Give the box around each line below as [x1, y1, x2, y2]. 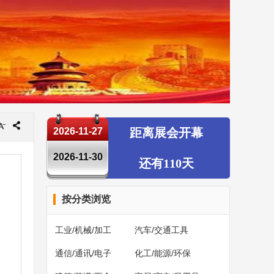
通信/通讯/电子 [55, 248, 111, 258]
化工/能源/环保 [135, 248, 191, 258]
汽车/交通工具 [135, 225, 188, 235]
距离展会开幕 [130, 126, 203, 139]
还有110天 [139, 157, 194, 170]
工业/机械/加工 [55, 225, 111, 235]
